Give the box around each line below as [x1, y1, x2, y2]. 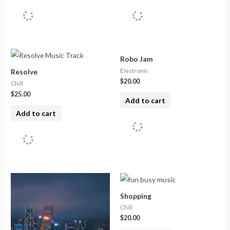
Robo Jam [120, 54, 153, 64]
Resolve [11, 67, 38, 76]
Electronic [120, 67, 148, 74]
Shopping [120, 191, 151, 200]
